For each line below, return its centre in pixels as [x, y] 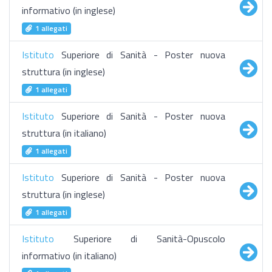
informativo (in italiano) [69, 256]
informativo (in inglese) [69, 10]
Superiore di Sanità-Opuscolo [140, 239]
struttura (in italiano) [64, 133]
